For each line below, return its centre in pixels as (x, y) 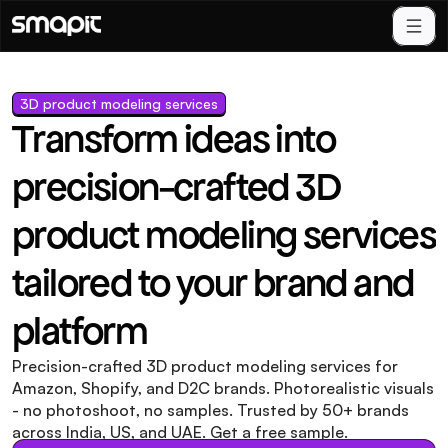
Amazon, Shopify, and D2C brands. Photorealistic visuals (223, 388)
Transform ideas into (173, 139)
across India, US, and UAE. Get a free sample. (180, 432)
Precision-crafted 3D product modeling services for (205, 366)
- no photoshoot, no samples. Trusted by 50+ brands (210, 410)
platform (80, 331)
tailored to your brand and (213, 283)
